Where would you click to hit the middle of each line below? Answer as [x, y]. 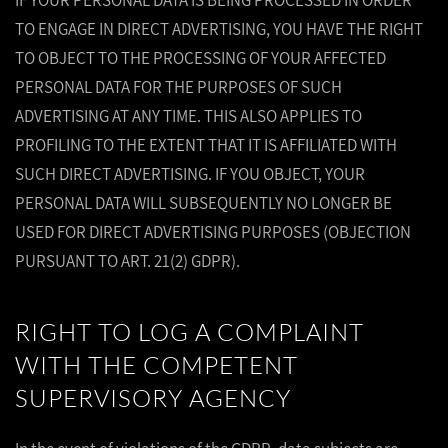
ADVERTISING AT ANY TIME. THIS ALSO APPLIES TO [188, 116]
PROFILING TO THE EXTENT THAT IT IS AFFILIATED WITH [206, 145]
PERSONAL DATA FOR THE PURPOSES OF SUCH [178, 87]
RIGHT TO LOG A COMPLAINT [189, 332]
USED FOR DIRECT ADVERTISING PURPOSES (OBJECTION [213, 232]
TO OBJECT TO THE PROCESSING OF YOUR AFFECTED [200, 58]
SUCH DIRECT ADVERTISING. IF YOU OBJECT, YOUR [190, 174]
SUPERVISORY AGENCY [153, 398]
